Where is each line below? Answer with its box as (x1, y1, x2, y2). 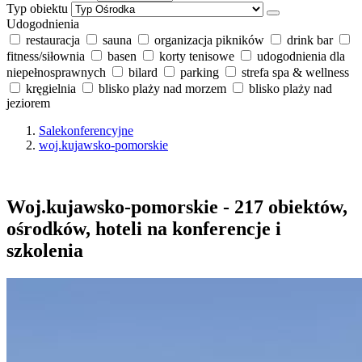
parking (180, 65, 219, 79)
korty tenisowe (159, 48, 234, 63)
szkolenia (6, 239, 83, 261)
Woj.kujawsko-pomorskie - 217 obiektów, (6, 196, 347, 217)
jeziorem (6, 95, 50, 110)
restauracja (26, 32, 80, 47)
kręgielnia (26, 81, 76, 95)
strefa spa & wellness (242, 65, 349, 79)
